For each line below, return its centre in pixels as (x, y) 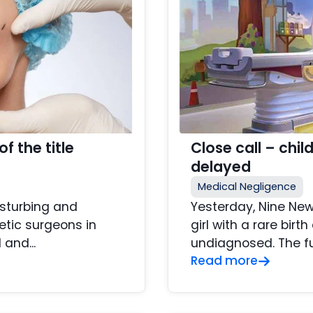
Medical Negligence (247, 187)
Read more (224, 261)
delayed (221, 167)
